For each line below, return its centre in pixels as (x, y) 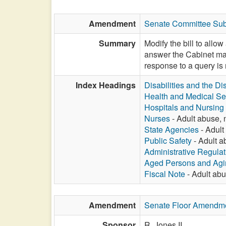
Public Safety (168, 140)
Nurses (157, 118)
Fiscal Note (165, 174)
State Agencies (172, 129)
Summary (117, 43)
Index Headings (106, 85)
